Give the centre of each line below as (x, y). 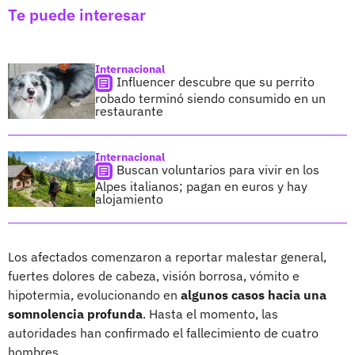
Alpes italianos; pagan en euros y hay (201, 186)
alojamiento (129, 198)
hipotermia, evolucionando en (94, 294)
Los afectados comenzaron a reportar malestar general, (167, 256)
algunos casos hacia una (254, 294)
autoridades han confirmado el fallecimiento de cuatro (163, 332)
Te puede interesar (77, 14)
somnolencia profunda (75, 313)
